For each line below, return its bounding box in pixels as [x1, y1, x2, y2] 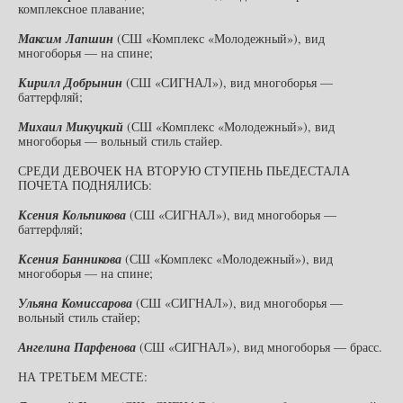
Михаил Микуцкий [18, 117, 123, 136]
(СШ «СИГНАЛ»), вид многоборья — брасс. [136, 337, 382, 355]
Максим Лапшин [18, 29, 113, 48]
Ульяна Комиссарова [18, 293, 132, 312]
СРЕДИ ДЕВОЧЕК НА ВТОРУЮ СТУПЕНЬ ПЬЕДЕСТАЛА [18, 161, 350, 179]
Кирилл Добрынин [18, 73, 122, 92]
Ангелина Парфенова [18, 337, 136, 356]
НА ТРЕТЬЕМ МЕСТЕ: [18, 367, 148, 385]
